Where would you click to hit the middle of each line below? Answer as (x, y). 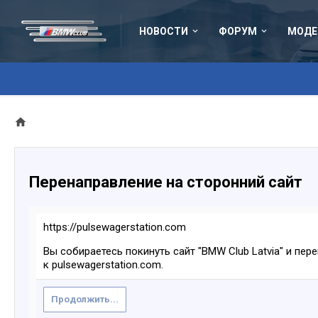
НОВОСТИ (164, 31)
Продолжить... (85, 299)
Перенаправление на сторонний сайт (166, 182)
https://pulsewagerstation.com (115, 227)
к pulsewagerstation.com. (103, 265)
